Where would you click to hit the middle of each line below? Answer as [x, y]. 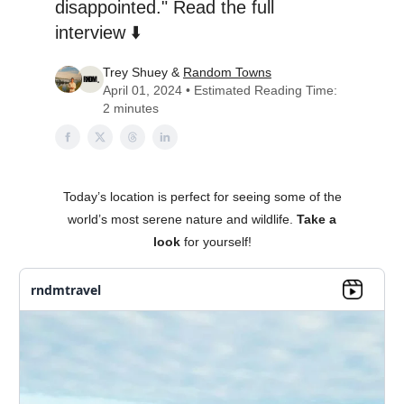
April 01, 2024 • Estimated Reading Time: [220, 90]
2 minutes [130, 108]
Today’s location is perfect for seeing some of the [202, 197]
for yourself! [216, 242]
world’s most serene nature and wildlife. [182, 219]
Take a [317, 219]
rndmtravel [66, 289]
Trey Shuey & [142, 72]
